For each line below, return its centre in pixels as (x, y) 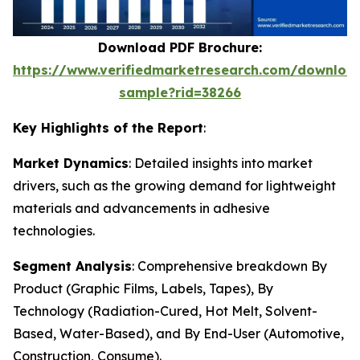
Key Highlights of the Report (108, 128)
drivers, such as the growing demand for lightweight (174, 186)
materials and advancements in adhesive (141, 208)
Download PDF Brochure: (180, 47)
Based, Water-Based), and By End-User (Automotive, (178, 333)
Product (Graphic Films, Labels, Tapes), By (143, 288)
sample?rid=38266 (180, 92)
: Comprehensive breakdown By (229, 266)
